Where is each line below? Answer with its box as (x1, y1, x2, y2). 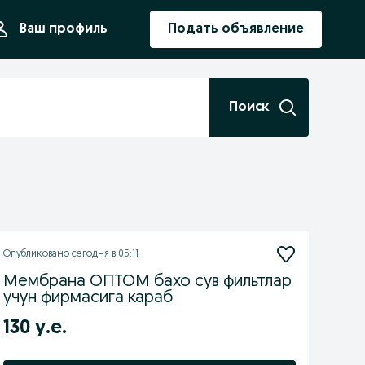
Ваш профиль (20, 23, 108, 36)
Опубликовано (2, 249, 72, 259)
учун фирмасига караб (2, 290, 173, 306)
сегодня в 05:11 (71, 249, 139, 259)
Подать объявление (168, 23, 304, 36)
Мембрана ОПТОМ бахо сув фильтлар (2, 274, 292, 290)
